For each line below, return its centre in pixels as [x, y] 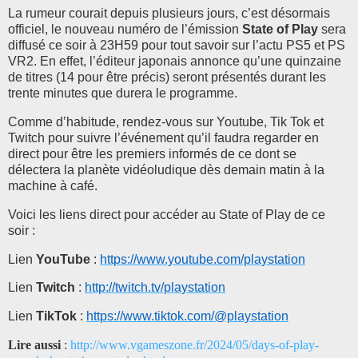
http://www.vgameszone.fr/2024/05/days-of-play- [195, 345]
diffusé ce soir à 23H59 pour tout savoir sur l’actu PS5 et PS [177, 46]
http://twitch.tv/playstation [155, 288]
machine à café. [53, 185]
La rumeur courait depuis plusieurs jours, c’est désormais [169, 14]
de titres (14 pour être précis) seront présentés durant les [167, 78]
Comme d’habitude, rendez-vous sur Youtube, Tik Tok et [166, 121]
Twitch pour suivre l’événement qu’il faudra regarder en [163, 137]
